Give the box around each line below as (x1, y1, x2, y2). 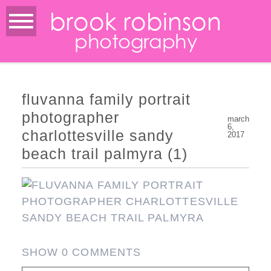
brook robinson (50, 7, 221, 36)
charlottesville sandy (21, 127, 174, 145)
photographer (21, 109, 119, 126)
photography (74, 30, 197, 53)
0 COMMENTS (62, 246, 142, 259)
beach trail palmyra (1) (21, 145, 188, 163)
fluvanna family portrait (21, 91, 191, 108)
